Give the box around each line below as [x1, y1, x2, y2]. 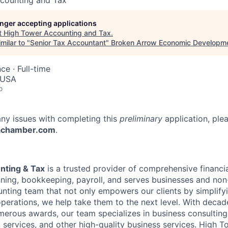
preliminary [120, 113, 162, 124]
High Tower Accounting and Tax [4, 28, 111, 37]
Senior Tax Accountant [30, 38, 106, 47]
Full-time [17, 64, 50, 74]
